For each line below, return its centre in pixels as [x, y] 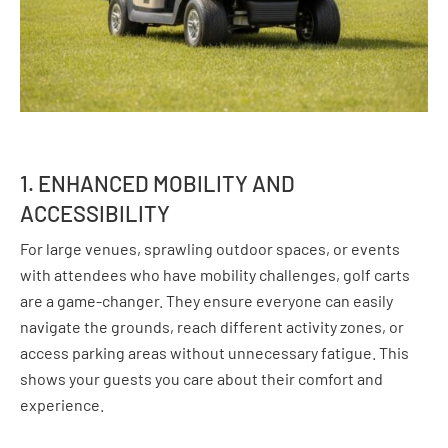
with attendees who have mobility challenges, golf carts [215, 274]
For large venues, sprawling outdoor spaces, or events [210, 248]
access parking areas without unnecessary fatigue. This [214, 352]
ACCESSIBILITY [95, 213]
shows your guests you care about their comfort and [201, 378]
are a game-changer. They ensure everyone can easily [206, 300]
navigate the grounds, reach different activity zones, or [212, 326]
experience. [62, 404]
